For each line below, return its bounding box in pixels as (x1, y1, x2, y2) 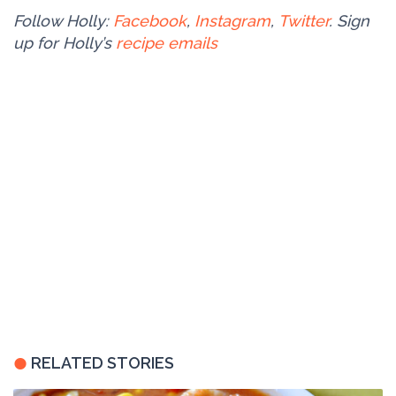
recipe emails (116, 33, 217, 52)
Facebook (113, 11, 187, 30)
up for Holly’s (13, 33, 116, 52)
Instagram (194, 11, 270, 30)
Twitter (278, 11, 329, 30)
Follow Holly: (13, 11, 113, 30)
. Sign (329, 11, 369, 30)
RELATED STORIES (31, 353, 174, 372)
